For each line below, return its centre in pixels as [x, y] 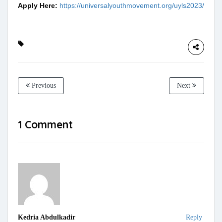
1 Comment [45, 125]
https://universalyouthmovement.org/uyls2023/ [132, 6]
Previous [43, 86]
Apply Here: [39, 6]
